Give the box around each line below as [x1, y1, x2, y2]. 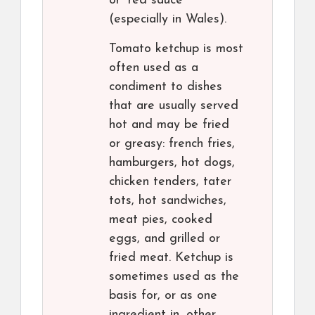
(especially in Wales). [109, 13, 226, 26]
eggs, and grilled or [109, 232, 220, 245]
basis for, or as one [109, 289, 217, 302]
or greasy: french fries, [109, 137, 235, 150]
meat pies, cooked [109, 213, 212, 226]
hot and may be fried [109, 118, 229, 131]
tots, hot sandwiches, [109, 194, 226, 207]
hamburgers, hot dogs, [109, 156, 235, 169]
